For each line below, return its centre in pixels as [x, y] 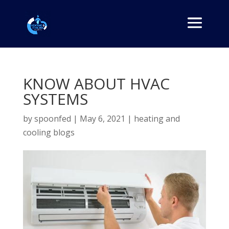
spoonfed [52, 119]
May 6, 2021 [102, 119]
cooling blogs [49, 132]
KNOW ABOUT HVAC [96, 84]
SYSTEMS [55, 99]
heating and [157, 119]
